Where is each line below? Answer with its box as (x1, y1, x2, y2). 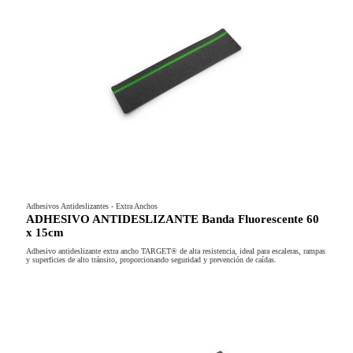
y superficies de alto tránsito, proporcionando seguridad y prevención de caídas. (25, 255, 277, 265)
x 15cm (25, 225, 64, 239)
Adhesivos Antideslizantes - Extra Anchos (25, 202, 158, 211)
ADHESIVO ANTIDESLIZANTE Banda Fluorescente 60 (25, 212, 319, 225)
